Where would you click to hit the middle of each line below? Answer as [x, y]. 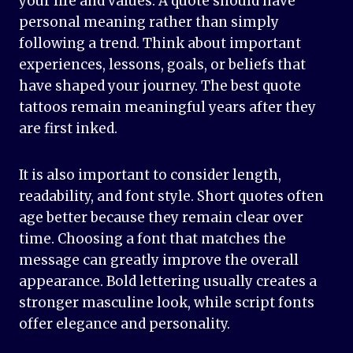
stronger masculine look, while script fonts [167, 303]
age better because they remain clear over [161, 218]
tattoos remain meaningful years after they [167, 108]
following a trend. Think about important [160, 44]
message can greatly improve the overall [159, 260]
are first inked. [68, 129]
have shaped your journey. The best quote [160, 86]
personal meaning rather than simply [149, 22]
